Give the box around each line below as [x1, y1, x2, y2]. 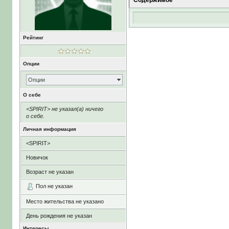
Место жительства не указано [26, 198, 104, 205]
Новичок [26, 154, 48, 161]
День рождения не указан [26, 213, 92, 219]
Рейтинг [22, 35, 43, 40]
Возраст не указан [26, 169, 74, 175]
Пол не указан [35, 183, 73, 189]
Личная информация [22, 126, 76, 132]
